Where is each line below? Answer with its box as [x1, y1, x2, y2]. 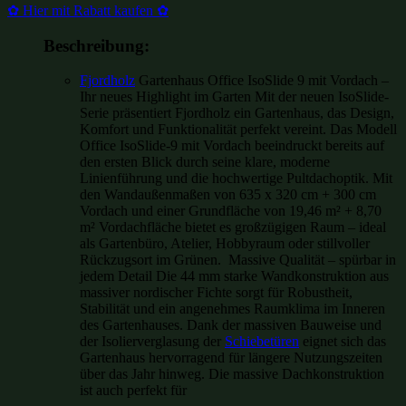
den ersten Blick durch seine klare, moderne [80, 154, 330, 170]
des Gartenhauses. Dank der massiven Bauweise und [80, 317, 382, 333]
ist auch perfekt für [80, 382, 187, 399]
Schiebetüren [225, 333, 299, 350]
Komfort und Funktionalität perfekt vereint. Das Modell [80, 121, 397, 138]
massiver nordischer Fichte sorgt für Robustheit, [80, 285, 353, 301]
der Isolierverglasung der [80, 333, 225, 350]
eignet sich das [299, 333, 386, 350]
